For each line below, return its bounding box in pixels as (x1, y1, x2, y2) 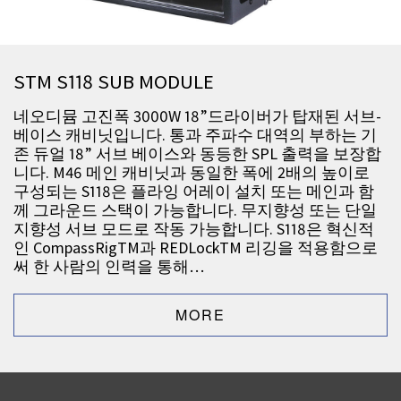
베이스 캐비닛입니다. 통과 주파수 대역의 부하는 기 (13, 124, 377, 146)
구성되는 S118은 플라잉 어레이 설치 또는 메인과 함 (13, 181, 374, 202)
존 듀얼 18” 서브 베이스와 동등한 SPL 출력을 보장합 (13, 143, 381, 165)
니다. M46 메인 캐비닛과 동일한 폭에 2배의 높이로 (13, 162, 370, 183)
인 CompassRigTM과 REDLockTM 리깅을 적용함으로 (13, 237, 378, 259)
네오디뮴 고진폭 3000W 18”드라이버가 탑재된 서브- (13, 106, 381, 127)
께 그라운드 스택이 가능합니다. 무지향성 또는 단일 (13, 200, 377, 221)
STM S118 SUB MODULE (13, 69, 214, 95)
